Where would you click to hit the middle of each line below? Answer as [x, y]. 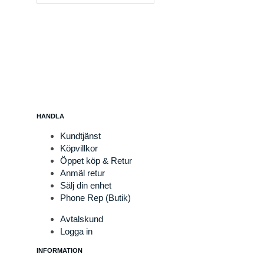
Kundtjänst [80, 136]
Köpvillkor [79, 148]
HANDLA [50, 116]
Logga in [76, 231]
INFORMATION [60, 250]
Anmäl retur [82, 173]
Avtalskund [82, 219]
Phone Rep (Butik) [95, 198]
